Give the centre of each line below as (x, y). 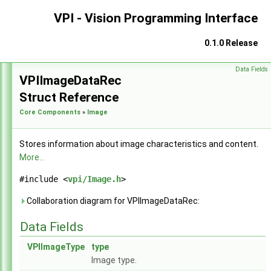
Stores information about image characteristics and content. (139, 144)
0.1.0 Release (231, 43)
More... (32, 157)
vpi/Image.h (94, 179)
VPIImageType (56, 247)
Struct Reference (69, 97)
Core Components (50, 112)
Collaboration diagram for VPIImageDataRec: (112, 201)
